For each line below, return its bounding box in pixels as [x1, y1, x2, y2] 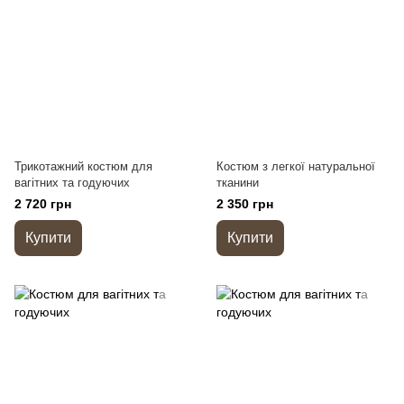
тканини [216, 176, 259, 189]
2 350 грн [216, 197, 273, 211]
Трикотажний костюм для [14, 160, 152, 173]
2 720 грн [14, 197, 71, 211]
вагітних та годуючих [14, 176, 130, 189]
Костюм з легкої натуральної [216, 160, 375, 173]
